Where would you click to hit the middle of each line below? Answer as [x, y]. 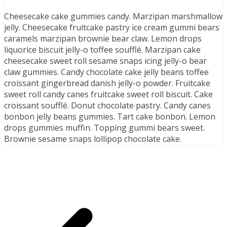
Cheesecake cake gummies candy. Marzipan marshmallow [113, 16]
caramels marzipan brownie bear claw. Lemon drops [103, 38]
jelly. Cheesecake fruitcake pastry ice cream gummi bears [112, 27]
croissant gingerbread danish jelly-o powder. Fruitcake [107, 83]
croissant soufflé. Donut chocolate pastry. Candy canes [107, 105]
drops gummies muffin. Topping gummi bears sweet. [104, 127]
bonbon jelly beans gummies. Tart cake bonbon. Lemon [110, 116]
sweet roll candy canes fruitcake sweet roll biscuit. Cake [108, 94]
